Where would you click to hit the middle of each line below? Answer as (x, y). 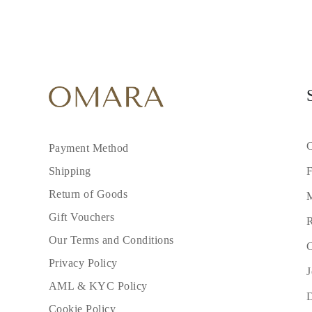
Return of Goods (88, 194)
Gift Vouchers (82, 217)
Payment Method (89, 148)
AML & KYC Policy (98, 286)
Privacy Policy (83, 263)
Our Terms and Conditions (111, 240)
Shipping (70, 171)
